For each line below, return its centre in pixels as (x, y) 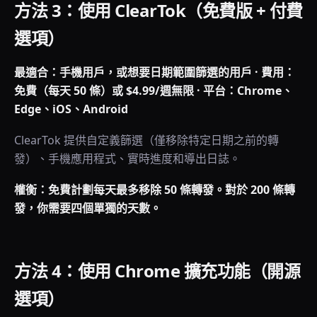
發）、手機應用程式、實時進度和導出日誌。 (127, 158)
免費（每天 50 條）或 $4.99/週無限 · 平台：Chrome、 (154, 91)
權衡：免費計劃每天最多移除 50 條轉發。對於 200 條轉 (155, 190)
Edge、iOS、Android (71, 109)
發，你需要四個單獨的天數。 (88, 208)
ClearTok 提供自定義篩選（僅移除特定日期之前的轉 (146, 140)
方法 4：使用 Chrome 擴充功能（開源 (157, 271)
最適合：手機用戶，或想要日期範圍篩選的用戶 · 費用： (155, 72)
